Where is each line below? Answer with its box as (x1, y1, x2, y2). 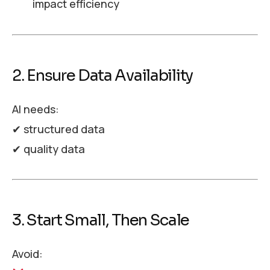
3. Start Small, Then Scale (12, 210, 190, 231)
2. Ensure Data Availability (12, 66, 193, 86)
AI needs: (12, 101, 59, 116)
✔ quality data (12, 141, 85, 156)
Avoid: (12, 246, 43, 262)
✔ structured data (12, 121, 105, 136)
